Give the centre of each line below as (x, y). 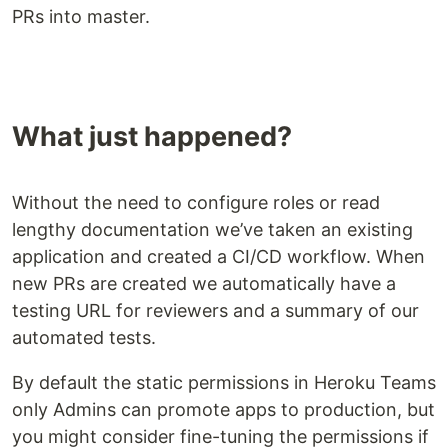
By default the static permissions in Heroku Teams (224, 382)
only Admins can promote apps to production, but (223, 409)
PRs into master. (81, 16)
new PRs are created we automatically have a (204, 283)
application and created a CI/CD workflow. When (218, 256)
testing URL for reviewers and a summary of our (215, 310)
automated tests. (84, 337)
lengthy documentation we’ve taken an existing (212, 229)
